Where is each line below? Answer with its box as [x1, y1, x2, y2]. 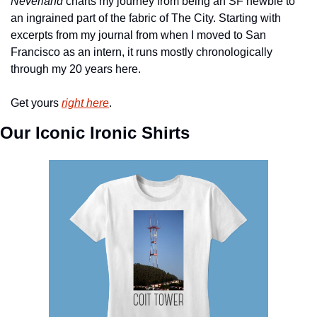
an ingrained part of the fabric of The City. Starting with [11, 12, 281, 25]
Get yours [11, 97, 62, 110]
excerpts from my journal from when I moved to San [11, 29, 266, 42]
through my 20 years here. [11, 63, 141, 76]
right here [62, 97, 109, 110]
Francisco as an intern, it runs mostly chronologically [11, 46, 272, 59]
